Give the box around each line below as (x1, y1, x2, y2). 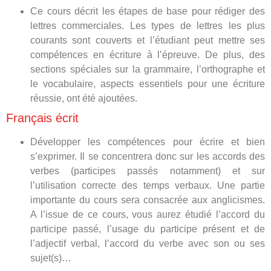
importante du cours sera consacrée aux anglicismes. (30, 195, 265, 205)
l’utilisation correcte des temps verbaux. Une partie (30, 180, 265, 191)
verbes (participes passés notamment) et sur (30, 166, 265, 176)
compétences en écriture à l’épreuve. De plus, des (30, 50, 265, 60)
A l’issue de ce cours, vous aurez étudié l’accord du (30, 209, 265, 220)
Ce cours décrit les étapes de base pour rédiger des (30, 6, 265, 16)
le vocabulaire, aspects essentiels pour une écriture (30, 79, 265, 89)
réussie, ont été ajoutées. (30, 93, 137, 103)
